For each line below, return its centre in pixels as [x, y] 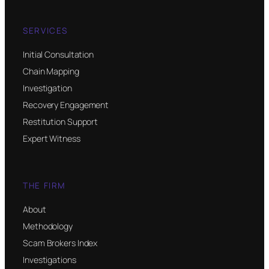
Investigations [50, 259]
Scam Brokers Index [60, 243]
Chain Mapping [51, 71]
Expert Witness [52, 139]
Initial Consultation [58, 55]
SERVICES [46, 31]
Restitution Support [61, 122]
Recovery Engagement [66, 105]
